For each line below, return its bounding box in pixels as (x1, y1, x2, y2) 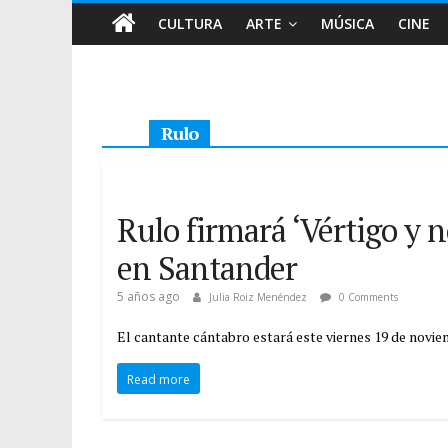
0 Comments (336, 290, 398, 304)
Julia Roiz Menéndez (209, 290, 310, 304)
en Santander (117, 247, 297, 289)
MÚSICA (321, 14, 374, 33)
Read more (127, 371, 190, 388)
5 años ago (117, 288, 180, 305)
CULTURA (158, 14, 222, 33)
